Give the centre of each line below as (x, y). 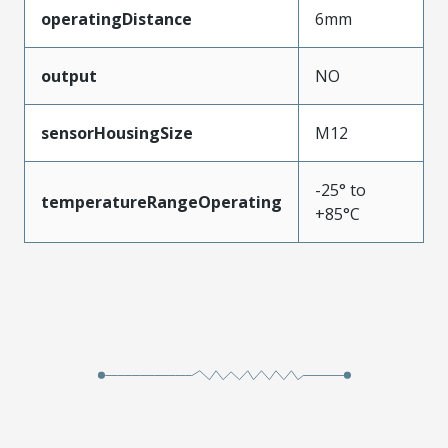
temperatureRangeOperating (161, 201)
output (69, 75)
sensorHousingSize (117, 132)
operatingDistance (116, 18)
